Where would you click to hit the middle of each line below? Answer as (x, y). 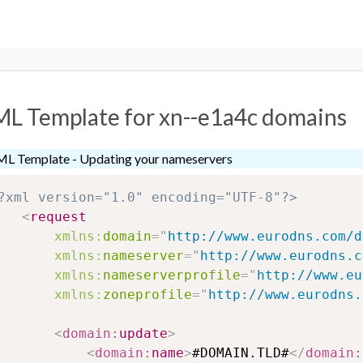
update (143, 334)
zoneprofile (147, 295)
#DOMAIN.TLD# (241, 353)
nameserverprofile (172, 275)
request (58, 217)
